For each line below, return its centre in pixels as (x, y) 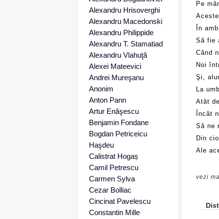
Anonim (101, 89)
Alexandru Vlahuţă (118, 55)
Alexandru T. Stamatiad (126, 44)
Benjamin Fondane (119, 122)
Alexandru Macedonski (125, 21)
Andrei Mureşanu (116, 77)
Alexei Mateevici (115, 66)
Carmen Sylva (112, 179)
